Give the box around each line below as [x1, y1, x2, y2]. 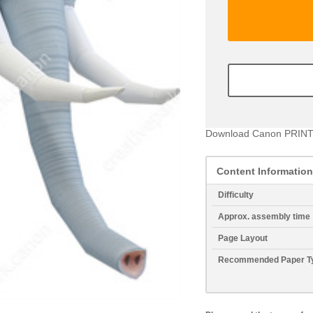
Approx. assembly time [218, 212, 310, 221]
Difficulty [218, 190, 254, 200]
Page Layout [218, 233, 268, 243]
